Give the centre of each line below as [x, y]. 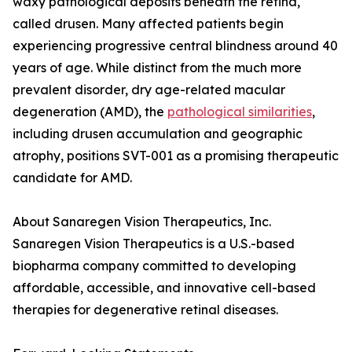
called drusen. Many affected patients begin [148, 24]
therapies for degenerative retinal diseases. [145, 310]
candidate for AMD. [72, 178]
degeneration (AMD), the [90, 112]
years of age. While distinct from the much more [157, 68]
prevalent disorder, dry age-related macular [149, 90]
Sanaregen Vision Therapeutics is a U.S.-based [154, 244]
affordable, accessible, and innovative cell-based [164, 288]
